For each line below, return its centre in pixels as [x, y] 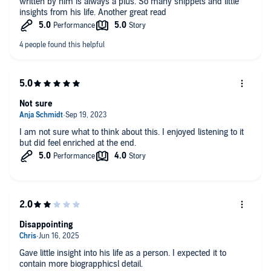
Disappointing [46, 224]
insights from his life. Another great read [93, 12]
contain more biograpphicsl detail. [81, 264]
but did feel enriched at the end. [78, 143]
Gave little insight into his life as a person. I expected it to [123, 253]
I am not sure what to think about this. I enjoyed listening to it [132, 132]
